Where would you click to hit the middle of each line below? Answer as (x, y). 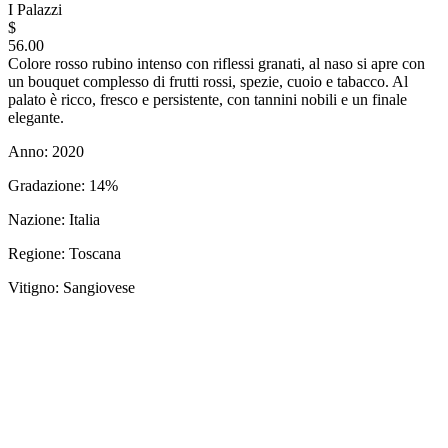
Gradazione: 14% (63, 185)
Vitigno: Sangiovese (71, 287)
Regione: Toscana (64, 253)
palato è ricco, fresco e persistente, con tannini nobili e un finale (207, 99)
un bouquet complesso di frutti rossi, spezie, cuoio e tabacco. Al (208, 81)
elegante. (36, 117)
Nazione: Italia (54, 219)
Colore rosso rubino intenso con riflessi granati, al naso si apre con (216, 63)
